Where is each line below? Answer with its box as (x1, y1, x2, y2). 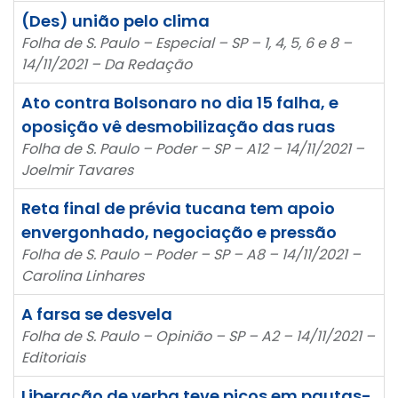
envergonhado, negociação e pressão (21, 220, 337, 243)
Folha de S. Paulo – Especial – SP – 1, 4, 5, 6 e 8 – (21, 32, 352, 53)
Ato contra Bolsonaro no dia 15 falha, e (21, 91, 338, 114)
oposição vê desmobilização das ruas (21, 115, 335, 138)
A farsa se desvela (21, 302, 172, 325)
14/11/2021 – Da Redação (21, 53, 192, 75)
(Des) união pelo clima (21, 9, 210, 32)
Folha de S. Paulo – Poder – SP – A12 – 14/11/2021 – (21, 138, 364, 159)
